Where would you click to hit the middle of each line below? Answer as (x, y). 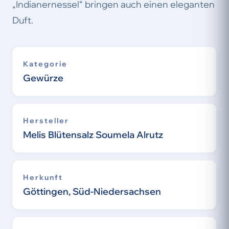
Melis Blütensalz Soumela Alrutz (93, 135)
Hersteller (46, 121)
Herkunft (43, 177)
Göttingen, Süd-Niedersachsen (92, 191)
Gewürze (43, 78)
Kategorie (45, 64)
